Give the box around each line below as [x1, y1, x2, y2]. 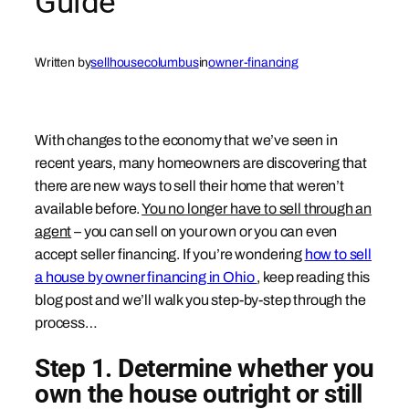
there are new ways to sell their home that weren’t [35, 178, 344, 194]
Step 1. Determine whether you [35, 352, 374, 383]
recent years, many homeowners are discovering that [35, 155, 367, 172]
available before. [35, 201, 142, 217]
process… [35, 315, 98, 331]
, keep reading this [257, 269, 371, 286]
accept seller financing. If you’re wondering [35, 246, 305, 263]
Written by [35, 55, 91, 69]
